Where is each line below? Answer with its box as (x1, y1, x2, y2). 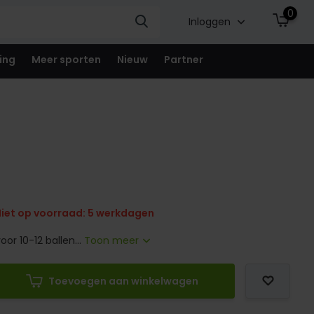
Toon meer (84, 233, 142, 247)
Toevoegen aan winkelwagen (48, 274, 199, 288)
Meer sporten (31, 53, 101, 67)
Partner (163, 53, 203, 67)
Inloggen (188, 15, 233, 29)
